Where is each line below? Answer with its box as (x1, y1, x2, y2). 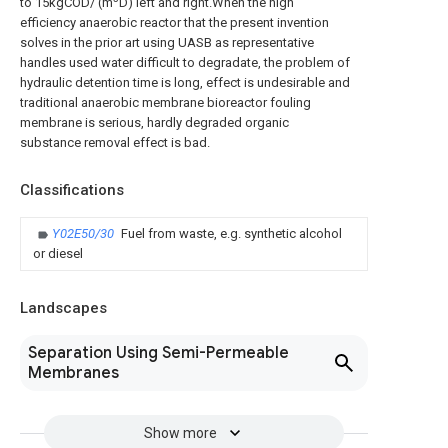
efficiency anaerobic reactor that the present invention (20, 15, 329, 31)
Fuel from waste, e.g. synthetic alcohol (121, 226, 342, 242)
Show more (143, 425, 217, 442)
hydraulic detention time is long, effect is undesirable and (20, 75, 350, 91)
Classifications (20, 181, 124, 200)
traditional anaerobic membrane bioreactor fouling (20, 95, 311, 111)
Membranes (28, 363, 119, 384)
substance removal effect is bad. (20, 135, 210, 151)
